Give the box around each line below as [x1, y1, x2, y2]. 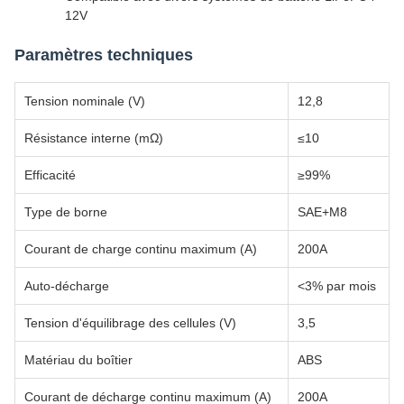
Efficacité [24, 168, 76, 182]
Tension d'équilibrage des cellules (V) [24, 316, 236, 330]
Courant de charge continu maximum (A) [24, 242, 257, 256]
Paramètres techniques [14, 46, 193, 64]
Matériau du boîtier [24, 353, 133, 367]
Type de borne [24, 205, 107, 219]
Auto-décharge [24, 279, 109, 293]
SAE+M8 [298, 205, 347, 219]
